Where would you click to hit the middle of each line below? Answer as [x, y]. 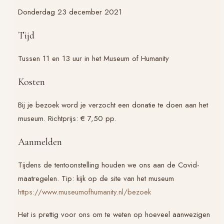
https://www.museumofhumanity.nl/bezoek [84, 192]
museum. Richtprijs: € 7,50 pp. [67, 118]
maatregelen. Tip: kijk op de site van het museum [96, 178]
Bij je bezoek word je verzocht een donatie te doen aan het [113, 105]
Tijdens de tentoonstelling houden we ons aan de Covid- [109, 165]
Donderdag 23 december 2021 [70, 12]
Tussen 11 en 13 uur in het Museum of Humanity [93, 58]
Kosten [31, 82]
